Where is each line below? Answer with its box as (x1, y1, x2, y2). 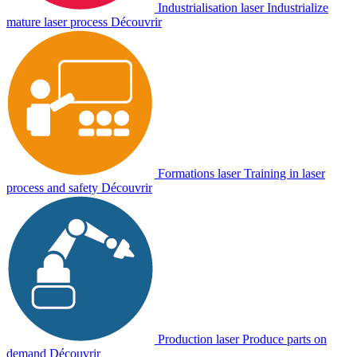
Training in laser (244, 166, 325, 180)
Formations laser (158, 166, 241, 180)
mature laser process (6, 14, 108, 29)
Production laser (158, 331, 239, 346)
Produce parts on (242, 331, 327, 346)
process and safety (6, 180, 98, 194)
